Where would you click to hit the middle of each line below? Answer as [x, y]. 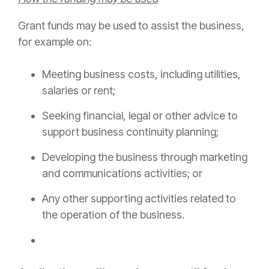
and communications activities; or [122, 174]
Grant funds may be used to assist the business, [131, 26]
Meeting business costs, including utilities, [141, 74]
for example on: [55, 42]
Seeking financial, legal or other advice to [140, 116]
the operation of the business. [113, 215]
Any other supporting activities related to [139, 199]
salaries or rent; [79, 91]
